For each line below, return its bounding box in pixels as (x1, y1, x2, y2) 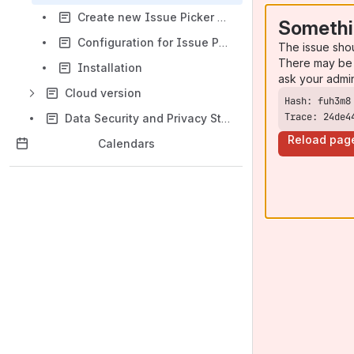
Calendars (97, 137, 155, 150)
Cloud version (65, 86, 141, 100)
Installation (77, 61, 142, 74)
